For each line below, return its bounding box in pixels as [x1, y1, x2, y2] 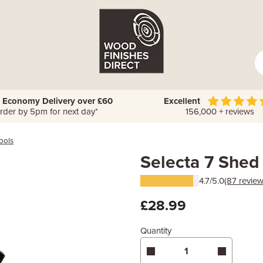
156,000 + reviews [180, 106, 254, 117]
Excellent [164, 96, 201, 106]
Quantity [140, 225, 171, 236]
